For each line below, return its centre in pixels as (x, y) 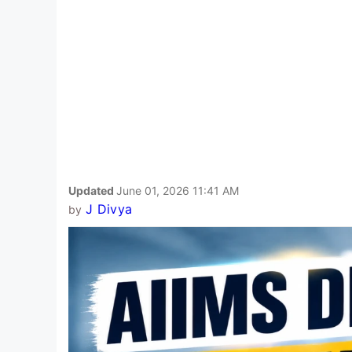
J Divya (109, 209)
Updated (92, 190)
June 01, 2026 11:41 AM (178, 190)
